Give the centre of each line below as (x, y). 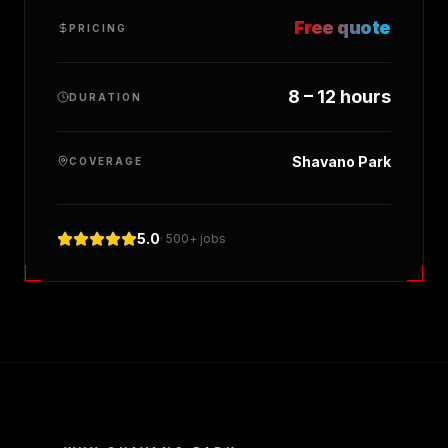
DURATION (105, 96)
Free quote (342, 27)
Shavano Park (341, 161)
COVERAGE (106, 160)
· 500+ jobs (193, 238)
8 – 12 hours (339, 96)
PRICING (98, 27)
